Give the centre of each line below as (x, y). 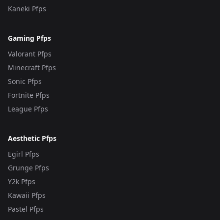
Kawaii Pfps (27, 195)
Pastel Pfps (26, 209)
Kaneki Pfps (27, 9)
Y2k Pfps (22, 181)
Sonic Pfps (25, 81)
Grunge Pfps (28, 168)
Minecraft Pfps (32, 68)
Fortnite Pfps (29, 95)
